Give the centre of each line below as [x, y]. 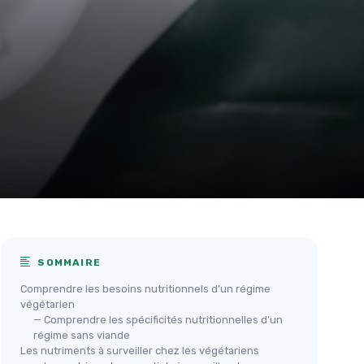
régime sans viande [82, 336]
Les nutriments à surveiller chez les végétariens [140, 351]
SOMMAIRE [68, 263]
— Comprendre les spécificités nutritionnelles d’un [158, 320]
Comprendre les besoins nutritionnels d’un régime [145, 289]
